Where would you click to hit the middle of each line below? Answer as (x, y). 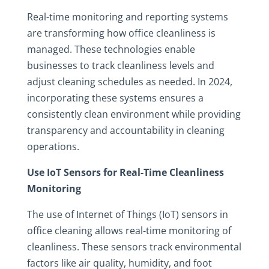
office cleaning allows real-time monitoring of (129, 231)
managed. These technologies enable (111, 49)
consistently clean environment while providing (134, 114)
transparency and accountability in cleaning (125, 130)
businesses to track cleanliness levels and (120, 65)
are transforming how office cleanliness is (121, 33)
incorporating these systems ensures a (115, 98)
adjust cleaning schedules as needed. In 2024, (129, 82)
